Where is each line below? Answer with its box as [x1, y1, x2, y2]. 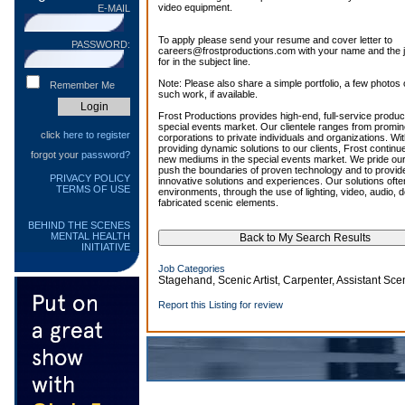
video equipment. [158, 2, 232, 13]
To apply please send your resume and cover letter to [158, 34, 392, 45]
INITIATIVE [81, 241, 130, 252]
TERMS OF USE [56, 184, 130, 194]
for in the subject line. [158, 56, 250, 67]
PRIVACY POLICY [50, 173, 130, 184]
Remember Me [50, 80, 115, 90]
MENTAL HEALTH [51, 231, 130, 241]
